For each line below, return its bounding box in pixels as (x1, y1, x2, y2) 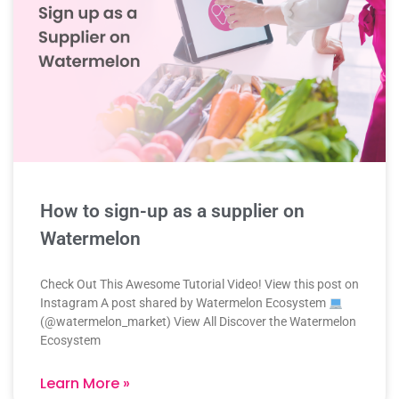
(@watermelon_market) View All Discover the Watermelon (40, 314, 356, 330)
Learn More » (40, 373, 130, 395)
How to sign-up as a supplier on (40, 200, 305, 223)
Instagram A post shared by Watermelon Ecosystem (40, 296, 329, 311)
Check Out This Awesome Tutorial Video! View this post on (40, 277, 359, 292)
